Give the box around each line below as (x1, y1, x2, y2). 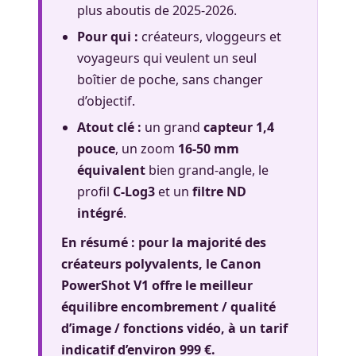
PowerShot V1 (61, 277, 149, 294)
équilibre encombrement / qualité (61, 298, 276, 315)
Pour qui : (77, 28, 138, 45)
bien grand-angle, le (145, 161, 269, 179)
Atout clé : (77, 118, 141, 136)
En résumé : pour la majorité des (61, 234, 266, 251)
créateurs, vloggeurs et (138, 28, 281, 45)
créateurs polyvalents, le (61, 255, 220, 273)
